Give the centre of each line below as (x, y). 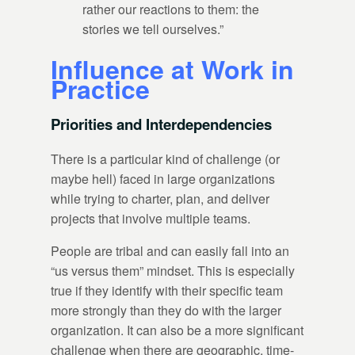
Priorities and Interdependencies (161, 124)
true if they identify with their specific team (167, 290)
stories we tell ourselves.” (153, 29)
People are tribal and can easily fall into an (170, 250)
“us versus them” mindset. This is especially (173, 270)
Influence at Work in (172, 69)
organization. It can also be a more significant (177, 330)
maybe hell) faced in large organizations (163, 178)
